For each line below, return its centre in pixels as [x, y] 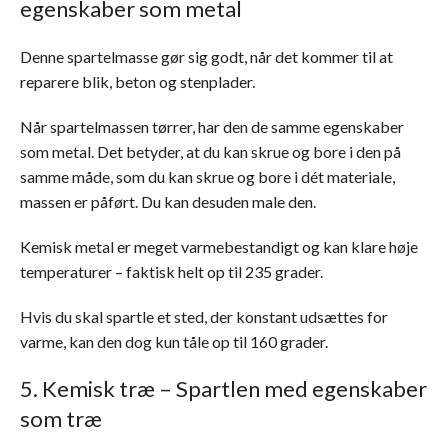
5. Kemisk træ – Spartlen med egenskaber [223, 388]
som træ [61, 418]
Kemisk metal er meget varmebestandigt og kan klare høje [219, 246]
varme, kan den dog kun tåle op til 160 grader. [174, 341]
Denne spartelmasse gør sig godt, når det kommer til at [206, 56]
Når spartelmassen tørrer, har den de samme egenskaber [212, 126]
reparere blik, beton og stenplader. [137, 81]
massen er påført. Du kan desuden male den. [168, 201]
